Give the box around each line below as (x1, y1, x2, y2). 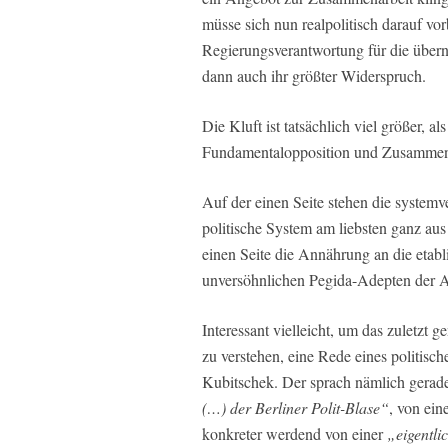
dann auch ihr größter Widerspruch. (202, 65, 426, 87)
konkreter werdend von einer (202, 423, 387, 445)
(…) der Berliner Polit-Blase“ (202, 397, 389, 419)
